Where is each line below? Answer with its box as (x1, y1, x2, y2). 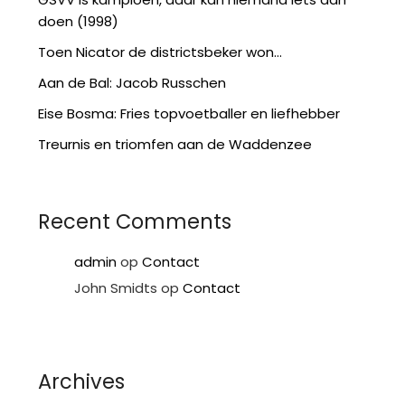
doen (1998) (38, 12, 119, 32)
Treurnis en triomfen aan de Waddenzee (38, 135, 313, 155)
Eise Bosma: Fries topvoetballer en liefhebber (38, 104, 341, 124)
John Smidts (74, 278, 158, 298)
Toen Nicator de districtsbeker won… (38, 42, 283, 62)
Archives (38, 366, 126, 396)
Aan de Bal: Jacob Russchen (38, 73, 227, 93)
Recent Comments (38, 207, 232, 237)
